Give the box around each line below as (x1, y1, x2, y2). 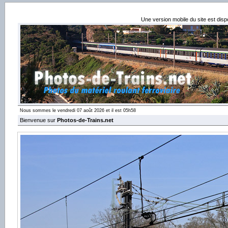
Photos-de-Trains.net (57, 117, 113, 123)
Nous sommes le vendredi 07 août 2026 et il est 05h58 (20, 108, 136, 113)
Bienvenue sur (20, 117, 57, 123)
